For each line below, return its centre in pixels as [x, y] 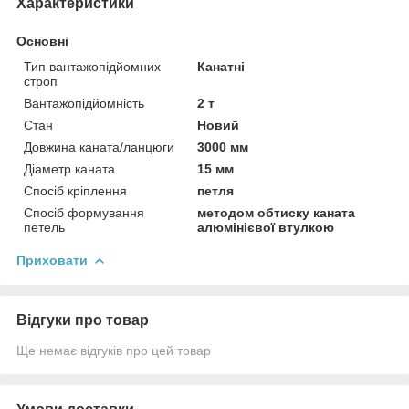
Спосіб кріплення [75, 190]
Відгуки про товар [83, 320]
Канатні [221, 66]
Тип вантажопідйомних [92, 66]
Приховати [52, 260]
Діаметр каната [69, 168]
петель [44, 227]
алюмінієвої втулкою [266, 227]
